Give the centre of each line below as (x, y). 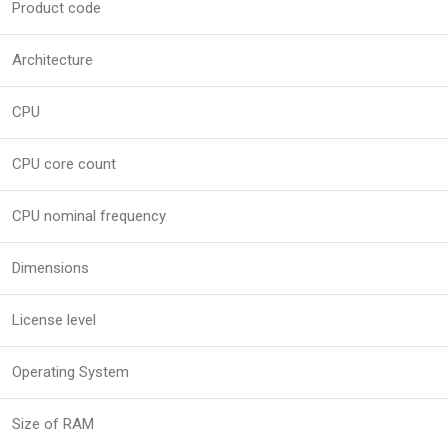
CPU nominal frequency (89, 216)
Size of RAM (53, 424)
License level (54, 320)
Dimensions (50, 268)
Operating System (70, 372)
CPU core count (64, 164)
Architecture (52, 60)
